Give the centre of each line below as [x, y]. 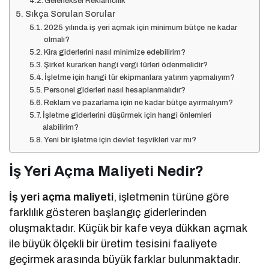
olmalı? [57, 39]
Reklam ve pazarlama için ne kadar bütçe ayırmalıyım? [139, 102]
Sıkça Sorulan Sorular [70, 14]
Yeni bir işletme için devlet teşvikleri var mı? [120, 140]
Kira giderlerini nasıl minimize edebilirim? [115, 52]
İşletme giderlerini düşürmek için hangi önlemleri [127, 115]
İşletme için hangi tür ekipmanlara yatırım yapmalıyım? [140, 77]
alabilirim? [61, 127]
